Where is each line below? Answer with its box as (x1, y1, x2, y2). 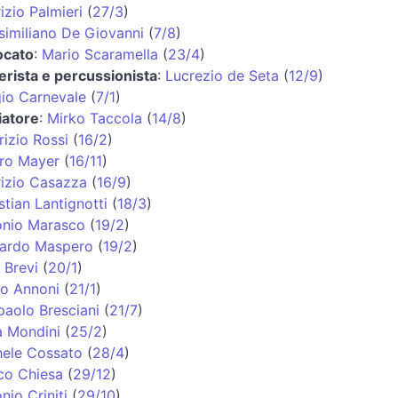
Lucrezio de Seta (164, 66, 279, 84)
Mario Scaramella (41, 44, 158, 63)
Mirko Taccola (46, 108, 142, 127)
